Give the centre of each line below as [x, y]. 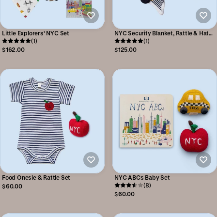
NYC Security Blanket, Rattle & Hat [162, 33]
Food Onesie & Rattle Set [36, 177]
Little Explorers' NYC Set [36, 33]
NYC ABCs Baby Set [142, 177]
